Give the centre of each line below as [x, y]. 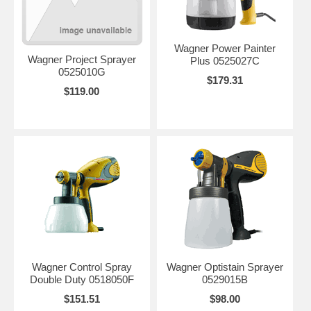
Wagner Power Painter [225, 49]
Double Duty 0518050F [82, 280]
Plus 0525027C [225, 61]
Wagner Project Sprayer [82, 60]
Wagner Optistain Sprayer [225, 267]
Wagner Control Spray [82, 267]
